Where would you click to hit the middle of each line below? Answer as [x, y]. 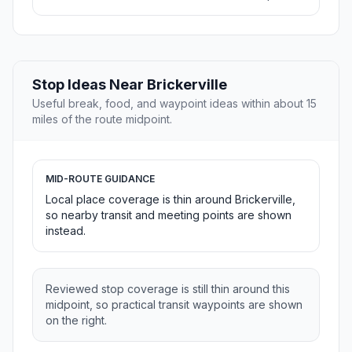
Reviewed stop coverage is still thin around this [168, 289]
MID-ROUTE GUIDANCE [100, 179]
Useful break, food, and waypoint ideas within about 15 [174, 104]
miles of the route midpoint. [102, 119]
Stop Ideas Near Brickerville [130, 85]
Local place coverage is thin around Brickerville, [170, 200]
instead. [66, 231]
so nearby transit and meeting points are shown [169, 215]
